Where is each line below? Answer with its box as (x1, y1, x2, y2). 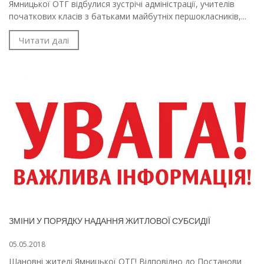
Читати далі (19, 34, 69, 46)
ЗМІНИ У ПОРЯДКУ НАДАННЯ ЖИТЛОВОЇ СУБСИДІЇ (9, 215, 210, 226)
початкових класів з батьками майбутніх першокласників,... (9, 10, 246, 22)
